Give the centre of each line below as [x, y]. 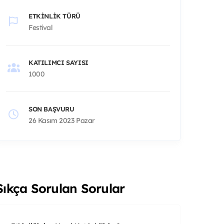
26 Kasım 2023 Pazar [62, 120]
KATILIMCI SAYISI [58, 62]
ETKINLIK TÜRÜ [54, 16]
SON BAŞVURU [51, 109]
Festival [41, 27]
